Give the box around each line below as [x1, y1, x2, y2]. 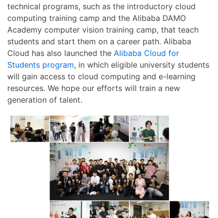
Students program [7, 59, 74, 70]
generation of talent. [7, 94, 82, 105]
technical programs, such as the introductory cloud [7, 1, 196, 11]
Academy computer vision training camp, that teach [7, 24, 199, 35]
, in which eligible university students [74, 59, 209, 70]
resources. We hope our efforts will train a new [7, 83, 180, 93]
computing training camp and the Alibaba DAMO [7, 13, 186, 23]
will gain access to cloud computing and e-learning [7, 71, 196, 81]
